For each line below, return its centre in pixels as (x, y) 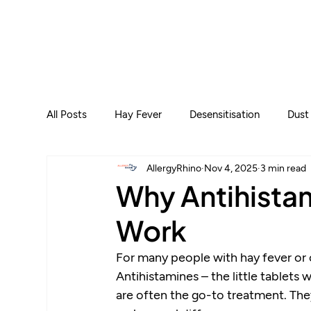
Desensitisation (225, 114)
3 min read (284, 167)
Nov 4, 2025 (231, 167)
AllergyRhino (174, 167)
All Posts (67, 114)
